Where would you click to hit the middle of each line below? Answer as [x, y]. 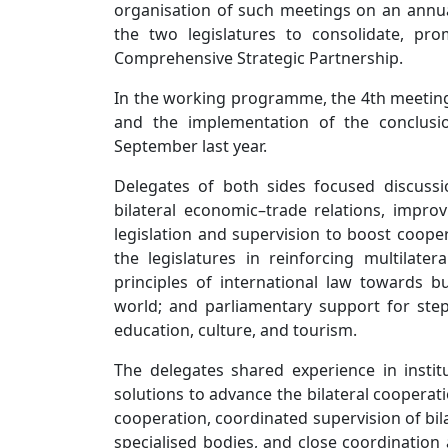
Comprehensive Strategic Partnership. [258, 58]
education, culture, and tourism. [235, 330]
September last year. [190, 146]
